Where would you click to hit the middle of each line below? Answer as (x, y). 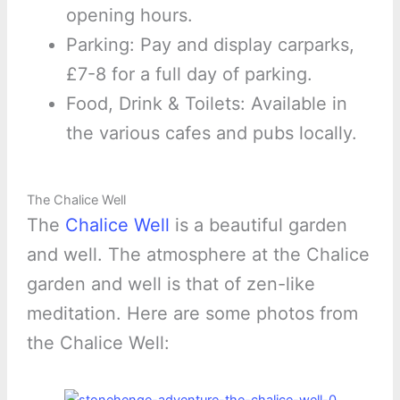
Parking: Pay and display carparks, (210, 45)
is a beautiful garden (258, 225)
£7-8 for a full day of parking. (189, 75)
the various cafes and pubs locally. (211, 133)
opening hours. (129, 16)
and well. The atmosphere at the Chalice (198, 255)
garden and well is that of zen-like (171, 284)
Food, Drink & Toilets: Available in (206, 104)
